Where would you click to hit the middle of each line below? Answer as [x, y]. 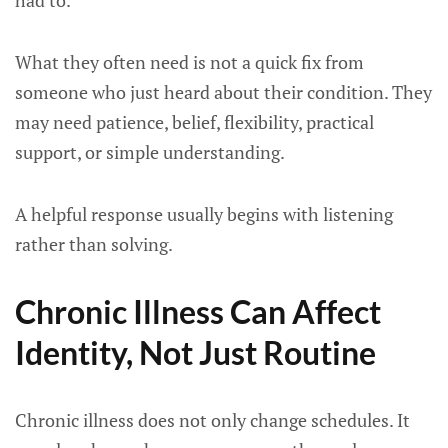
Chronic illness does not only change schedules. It [212, 420]
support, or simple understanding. [150, 152]
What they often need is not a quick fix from [189, 62]
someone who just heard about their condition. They [223, 92]
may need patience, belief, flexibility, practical [194, 122]
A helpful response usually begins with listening [204, 214]
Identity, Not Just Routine [195, 352]
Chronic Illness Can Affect [198, 311]
